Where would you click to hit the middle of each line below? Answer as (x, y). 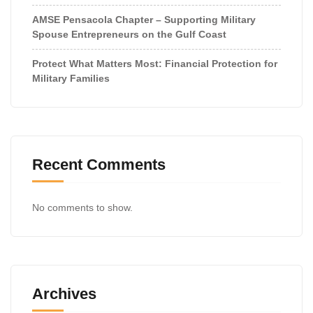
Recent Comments (99, 164)
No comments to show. (82, 207)
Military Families (71, 78)
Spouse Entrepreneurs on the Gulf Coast (129, 34)
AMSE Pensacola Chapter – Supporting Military (144, 19)
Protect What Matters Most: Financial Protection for (155, 63)
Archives (64, 293)
